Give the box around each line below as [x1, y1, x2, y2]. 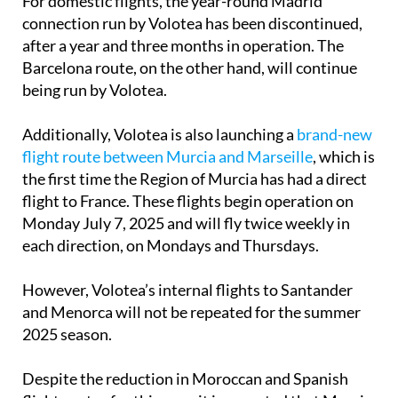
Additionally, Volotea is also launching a [22, 123, 297, 144]
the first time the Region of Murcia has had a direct [22, 168, 367, 188]
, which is [313, 146, 375, 166]
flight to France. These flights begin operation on [22, 190, 354, 211]
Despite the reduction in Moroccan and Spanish [22, 368, 348, 388]
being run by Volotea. [22, 79, 167, 99]
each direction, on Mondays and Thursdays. [22, 235, 319, 255]
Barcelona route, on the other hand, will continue [22, 57, 357, 77]
